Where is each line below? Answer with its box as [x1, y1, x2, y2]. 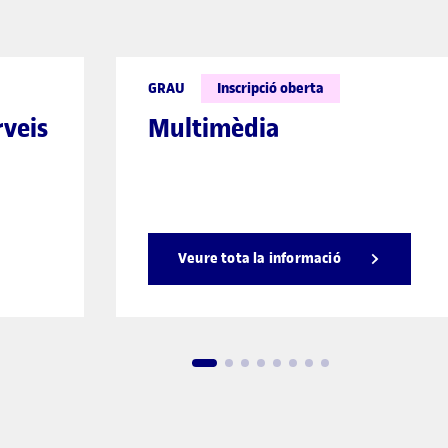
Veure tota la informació [178, 247, 341, 269]
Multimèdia [148, 111, 279, 145]
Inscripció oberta [217, 77, 324, 99]
